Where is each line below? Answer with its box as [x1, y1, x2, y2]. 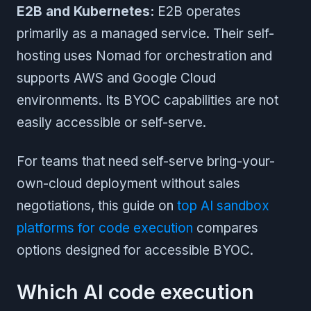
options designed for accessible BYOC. [17, 242, 253, 258]
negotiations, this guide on [17, 197, 177, 214]
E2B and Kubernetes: [17, 3, 154, 19]
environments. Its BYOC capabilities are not [17, 92, 278, 108]
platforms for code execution [17, 219, 193, 236]
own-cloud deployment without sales [17, 175, 240, 192]
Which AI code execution [17, 279, 254, 304]
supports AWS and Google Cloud [17, 69, 216, 86]
